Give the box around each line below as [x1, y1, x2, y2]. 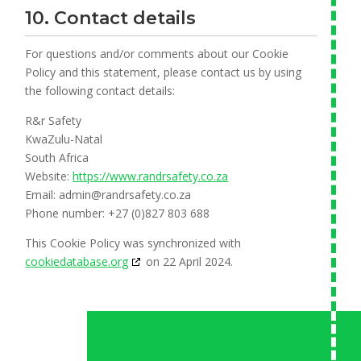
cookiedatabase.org [25, 254, 129, 269]
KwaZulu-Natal [25, 131, 103, 147]
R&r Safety [25, 113, 82, 128]
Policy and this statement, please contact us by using [25, 64, 302, 80]
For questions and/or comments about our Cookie [25, 46, 289, 61]
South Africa [25, 150, 89, 165]
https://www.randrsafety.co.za [73, 168, 229, 184]
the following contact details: [25, 83, 176, 98]
